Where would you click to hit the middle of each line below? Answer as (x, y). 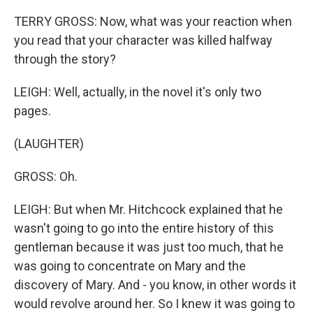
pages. (32, 111)
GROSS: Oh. (46, 176)
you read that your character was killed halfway (143, 40)
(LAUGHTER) (49, 144)
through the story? (65, 59)
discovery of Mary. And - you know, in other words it (155, 285)
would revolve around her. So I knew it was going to (154, 304)
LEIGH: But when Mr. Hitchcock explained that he (148, 209)
